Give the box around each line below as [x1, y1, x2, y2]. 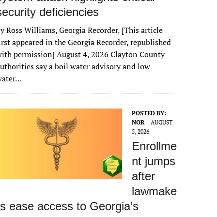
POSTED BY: [132, 109, 167, 117]
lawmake [132, 185, 177, 198]
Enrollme [132, 139, 177, 153]
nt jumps [132, 155, 176, 168]
